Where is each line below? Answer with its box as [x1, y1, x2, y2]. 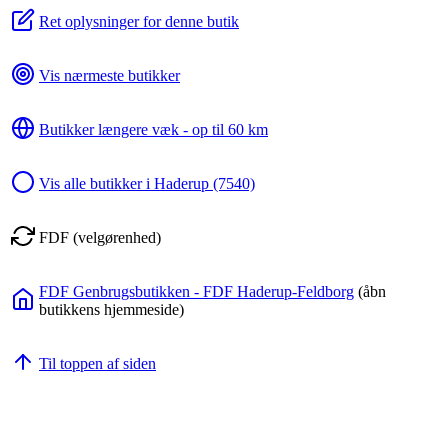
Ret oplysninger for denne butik [39, 12, 239, 30]
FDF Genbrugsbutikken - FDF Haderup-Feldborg [39, 282, 354, 300]
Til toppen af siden [39, 354, 156, 372]
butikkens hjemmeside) [39, 300, 184, 318]
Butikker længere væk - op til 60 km [39, 120, 268, 138]
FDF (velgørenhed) [39, 228, 161, 246]
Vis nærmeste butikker [39, 66, 180, 84]
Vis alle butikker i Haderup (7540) [39, 174, 255, 192]
